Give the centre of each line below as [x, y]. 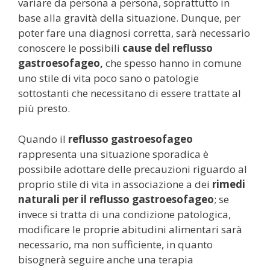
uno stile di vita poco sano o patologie [108, 78]
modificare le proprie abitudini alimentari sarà [130, 229]
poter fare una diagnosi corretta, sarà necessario [134, 33]
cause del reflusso [168, 48]
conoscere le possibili [70, 48]
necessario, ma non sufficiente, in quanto [115, 244]
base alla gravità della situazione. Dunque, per [129, 18]
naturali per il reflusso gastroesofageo [116, 199]
